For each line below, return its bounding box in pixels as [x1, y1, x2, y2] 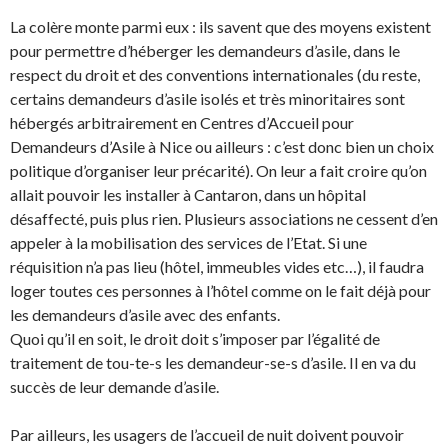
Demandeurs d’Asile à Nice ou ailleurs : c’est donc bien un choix [10, 137, 434, 157]
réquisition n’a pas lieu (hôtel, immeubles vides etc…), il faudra [10, 257, 424, 277]
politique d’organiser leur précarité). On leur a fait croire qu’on [10, 161, 427, 181]
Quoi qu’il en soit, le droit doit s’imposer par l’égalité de [10, 329, 380, 349]
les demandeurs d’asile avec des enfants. [10, 305, 280, 325]
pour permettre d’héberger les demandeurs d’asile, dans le [10, 41, 400, 61]
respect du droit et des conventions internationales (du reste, [10, 65, 420, 85]
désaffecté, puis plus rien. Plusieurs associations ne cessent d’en [10, 209, 438, 229]
